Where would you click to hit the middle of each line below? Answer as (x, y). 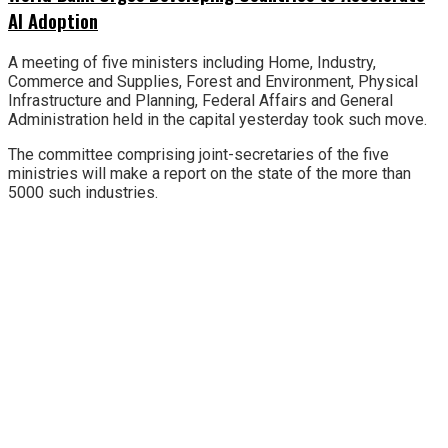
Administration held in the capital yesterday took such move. (217, 119)
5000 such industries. (83, 192)
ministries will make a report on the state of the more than (209, 173)
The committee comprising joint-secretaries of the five (198, 154)
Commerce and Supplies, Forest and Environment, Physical (213, 81)
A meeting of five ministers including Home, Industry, (192, 62)
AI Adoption (53, 21)
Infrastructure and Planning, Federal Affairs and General (200, 100)
